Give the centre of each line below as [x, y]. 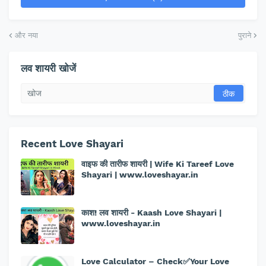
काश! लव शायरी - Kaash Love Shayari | [151, 213]
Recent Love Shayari [72, 144]
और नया [26, 36]
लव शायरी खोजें [48, 69]
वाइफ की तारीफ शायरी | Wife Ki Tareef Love [158, 164]
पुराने [245, 36]
